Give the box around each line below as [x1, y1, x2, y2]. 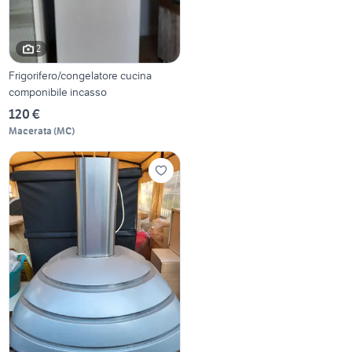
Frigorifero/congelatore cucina [9, 68, 152, 82]
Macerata [9, 124, 53, 137]
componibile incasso [9, 84, 108, 99]
